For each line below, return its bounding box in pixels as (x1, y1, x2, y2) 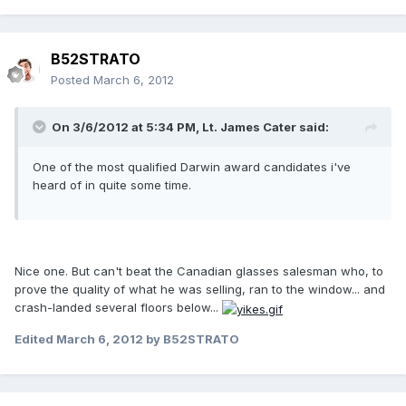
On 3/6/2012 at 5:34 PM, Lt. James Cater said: (52, 120, 329, 135)
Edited (14, 331, 56, 346)
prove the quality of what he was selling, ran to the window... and (14, 282, 385, 297)
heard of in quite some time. (33, 178, 191, 193)
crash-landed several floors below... (14, 300, 222, 315)
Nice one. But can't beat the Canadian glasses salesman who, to (14, 264, 383, 279)
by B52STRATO (143, 331, 239, 346)
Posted (51, 72, 93, 88)
